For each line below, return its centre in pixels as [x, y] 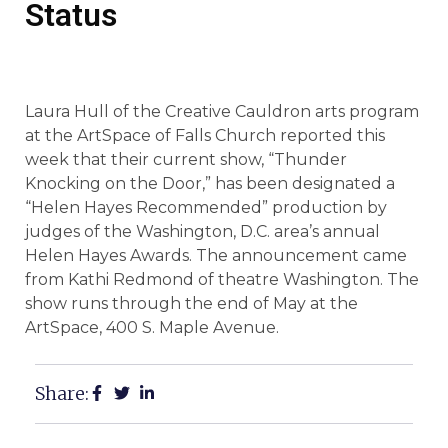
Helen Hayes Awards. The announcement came [216, 255]
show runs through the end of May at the [191, 303]
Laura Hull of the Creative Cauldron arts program [222, 111]
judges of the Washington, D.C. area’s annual [202, 231]
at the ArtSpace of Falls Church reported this [205, 135]
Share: [62, 394]
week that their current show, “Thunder [186, 159]
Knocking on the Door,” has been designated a [210, 183]
